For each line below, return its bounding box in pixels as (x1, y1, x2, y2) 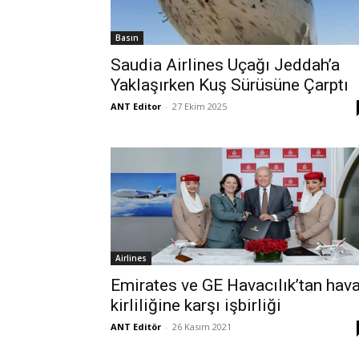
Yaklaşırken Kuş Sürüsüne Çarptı (111, 75, 349, 95)
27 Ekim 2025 (172, 99, 227, 112)
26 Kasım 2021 (172, 320, 232, 333)
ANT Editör (111, 320, 161, 333)
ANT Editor (111, 99, 161, 112)
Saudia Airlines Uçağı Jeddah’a (111, 54, 340, 75)
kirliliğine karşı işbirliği (111, 295, 281, 315)
